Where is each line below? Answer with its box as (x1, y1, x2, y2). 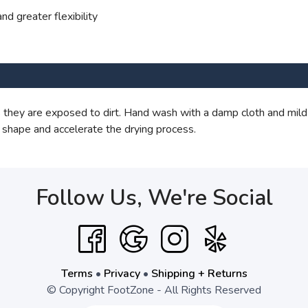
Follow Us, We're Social (35, 183, 273, 213)
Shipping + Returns (151, 266, 247, 282)
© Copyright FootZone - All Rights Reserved (47, 283, 261, 298)
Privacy (103, 266, 140, 282)
